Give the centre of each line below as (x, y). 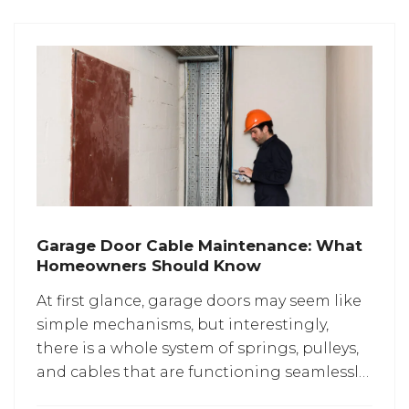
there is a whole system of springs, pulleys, (198, 349)
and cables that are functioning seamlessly (201, 372)
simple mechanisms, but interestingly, (183, 325)
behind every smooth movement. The (179, 396)
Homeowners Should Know (149, 266)
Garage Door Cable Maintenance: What (199, 246)
